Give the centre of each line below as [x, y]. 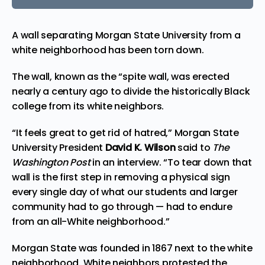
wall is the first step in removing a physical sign [121, 177]
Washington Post [52, 162]
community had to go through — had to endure [122, 206]
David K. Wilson [140, 147]
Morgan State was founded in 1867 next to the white [132, 248]
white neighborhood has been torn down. [109, 50]
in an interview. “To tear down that [172, 162]
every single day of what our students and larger [125, 192]
